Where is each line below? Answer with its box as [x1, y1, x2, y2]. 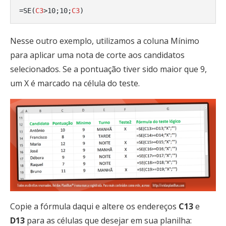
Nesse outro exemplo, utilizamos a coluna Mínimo [10, 35, 199, 46]
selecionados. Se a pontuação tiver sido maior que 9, [10, 63, 207, 75]
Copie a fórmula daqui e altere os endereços [10, 201, 179, 212]
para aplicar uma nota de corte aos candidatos [10, 49, 185, 61]
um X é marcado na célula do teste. [10, 77, 140, 89]
